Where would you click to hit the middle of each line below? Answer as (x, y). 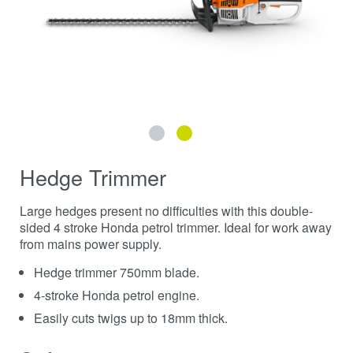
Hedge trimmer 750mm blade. (117, 273)
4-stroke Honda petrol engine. (117, 295)
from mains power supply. (91, 244)
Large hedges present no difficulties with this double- (166, 211)
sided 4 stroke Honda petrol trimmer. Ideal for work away (176, 228)
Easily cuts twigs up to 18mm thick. (131, 318)
